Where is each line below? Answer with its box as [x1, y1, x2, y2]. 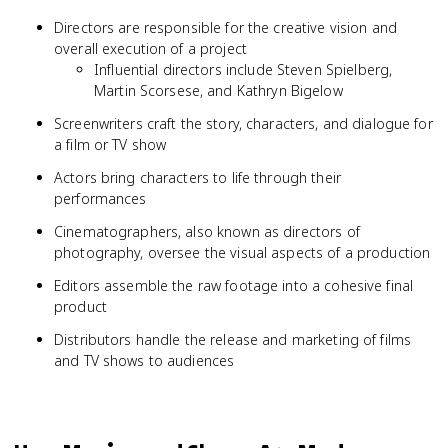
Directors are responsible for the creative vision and [54, 18, 397, 37]
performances [54, 189, 147, 208]
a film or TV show [54, 135, 167, 154]
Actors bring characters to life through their [54, 168, 341, 187]
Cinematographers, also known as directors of [54, 222, 360, 241]
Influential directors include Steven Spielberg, [94, 60, 393, 79]
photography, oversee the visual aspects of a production [54, 243, 431, 262]
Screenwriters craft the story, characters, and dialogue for [54, 114, 433, 133]
